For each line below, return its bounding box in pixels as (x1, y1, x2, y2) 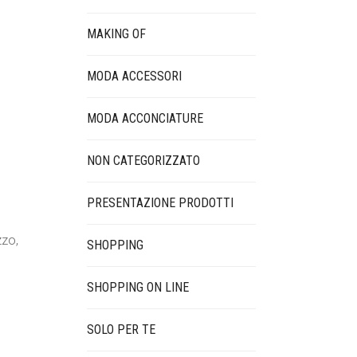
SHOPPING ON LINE (86, 280, 189, 295)
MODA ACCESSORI (86, 69, 182, 84)
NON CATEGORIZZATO (86, 153, 200, 168)
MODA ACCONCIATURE (86, 111, 203, 126)
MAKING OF (86, 26, 146, 41)
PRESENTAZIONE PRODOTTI (86, 195, 233, 210)
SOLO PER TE (86, 322, 155, 337)
